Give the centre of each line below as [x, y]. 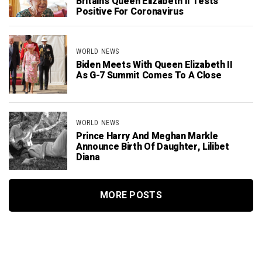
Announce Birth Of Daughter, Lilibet [153, 146]
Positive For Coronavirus [130, 11]
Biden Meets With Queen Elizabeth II [154, 65]
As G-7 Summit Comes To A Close [149, 75]
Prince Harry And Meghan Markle [147, 136]
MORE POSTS [131, 195]
